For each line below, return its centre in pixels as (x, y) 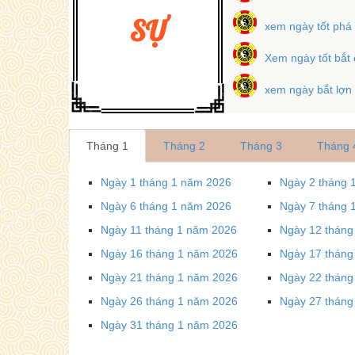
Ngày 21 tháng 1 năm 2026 (169, 277)
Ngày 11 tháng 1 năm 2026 (169, 229)
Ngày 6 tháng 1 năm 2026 (166, 206)
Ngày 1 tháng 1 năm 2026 (166, 182)
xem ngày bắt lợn (308, 89)
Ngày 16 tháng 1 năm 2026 (169, 253)
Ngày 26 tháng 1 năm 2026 (169, 301)
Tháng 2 (184, 145)
